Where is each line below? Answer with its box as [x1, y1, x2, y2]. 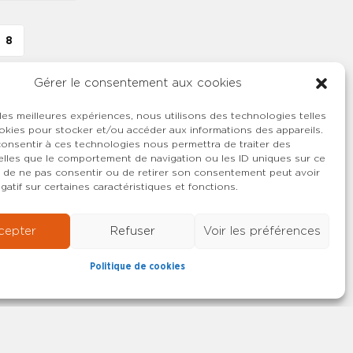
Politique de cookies [90, 262, 186, 271]
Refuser [110, 225, 155, 237]
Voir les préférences [203, 225, 321, 237]
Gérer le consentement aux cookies [33, 77, 242, 89]
